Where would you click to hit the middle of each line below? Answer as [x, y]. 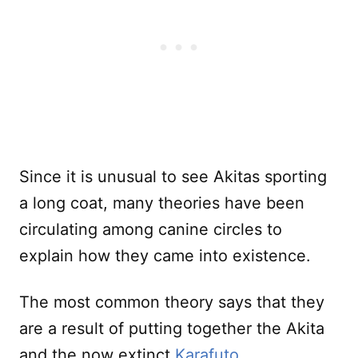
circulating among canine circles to [151, 229]
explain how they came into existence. [165, 255]
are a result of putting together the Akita [172, 328]
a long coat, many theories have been [162, 203]
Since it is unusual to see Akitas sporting [173, 176]
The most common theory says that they [172, 302]
